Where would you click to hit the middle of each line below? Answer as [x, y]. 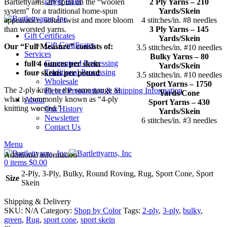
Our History [64, 109]
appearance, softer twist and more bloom [69, 20]
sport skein [98, 219]
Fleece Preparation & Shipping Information [113, 90]
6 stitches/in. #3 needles [179, 120]
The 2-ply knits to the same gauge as [62, 90]
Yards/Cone [179, 93]
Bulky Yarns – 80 [179, 56]
